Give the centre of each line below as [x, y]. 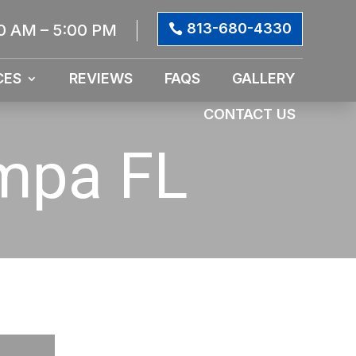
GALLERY [263, 78]
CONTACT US [249, 114]
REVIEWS [101, 78]
